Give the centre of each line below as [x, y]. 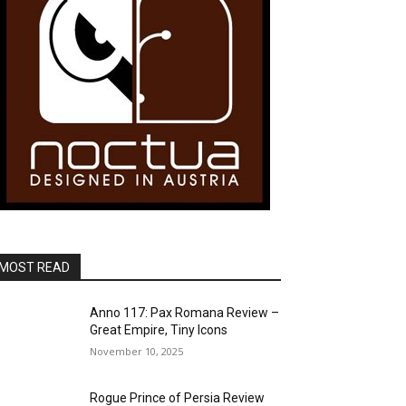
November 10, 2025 [137, 351]
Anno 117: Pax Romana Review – [185, 313]
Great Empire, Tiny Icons [159, 330]
